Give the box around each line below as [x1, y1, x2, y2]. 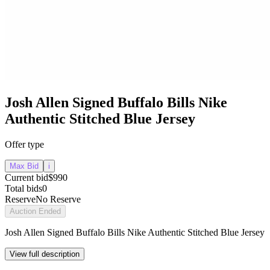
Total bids [5, 183, 42, 194]
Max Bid [10, 162, 39, 171]
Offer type [5, 139, 44, 150]
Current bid [5, 172, 48, 183]
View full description [10, 250, 80, 259]
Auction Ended [10, 207, 61, 216]
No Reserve [36, 194, 81, 205]
